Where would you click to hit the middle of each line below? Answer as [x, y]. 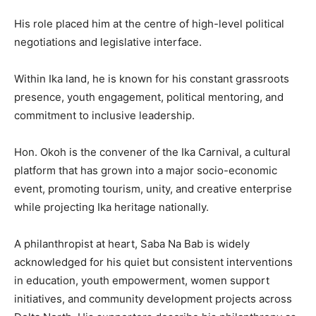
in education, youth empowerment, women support [142, 280]
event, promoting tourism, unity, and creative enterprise [153, 188]
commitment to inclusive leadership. [104, 115]
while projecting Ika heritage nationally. [111, 207]
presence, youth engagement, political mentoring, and [149, 97]
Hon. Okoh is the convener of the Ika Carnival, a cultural [152, 152]
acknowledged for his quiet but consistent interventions [153, 262]
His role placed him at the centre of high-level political [149, 23]
